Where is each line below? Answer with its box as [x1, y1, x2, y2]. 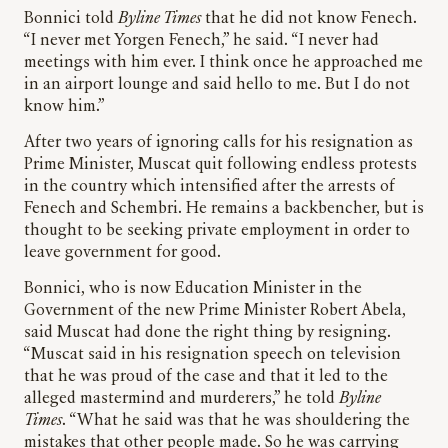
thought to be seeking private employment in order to [24, 223, 410, 240]
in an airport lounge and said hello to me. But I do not [24, 77, 410, 94]
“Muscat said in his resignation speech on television [24, 347, 401, 364]
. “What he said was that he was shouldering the [62, 413, 410, 430]
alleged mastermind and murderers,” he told [24, 391, 339, 408]
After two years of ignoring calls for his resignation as [24, 135, 413, 152]
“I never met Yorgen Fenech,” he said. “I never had [24, 33, 379, 50]
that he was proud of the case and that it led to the [24, 369, 388, 386]
